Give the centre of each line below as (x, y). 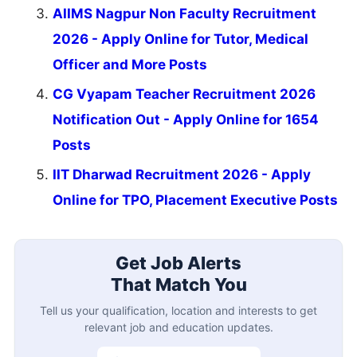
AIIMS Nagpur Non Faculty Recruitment (184, 13)
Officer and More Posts (130, 64)
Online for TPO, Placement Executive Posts (195, 200)
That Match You (178, 285)
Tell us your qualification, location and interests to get (178, 311)
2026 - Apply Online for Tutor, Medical (180, 39)
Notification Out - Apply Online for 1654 (186, 119)
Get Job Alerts (178, 263)
